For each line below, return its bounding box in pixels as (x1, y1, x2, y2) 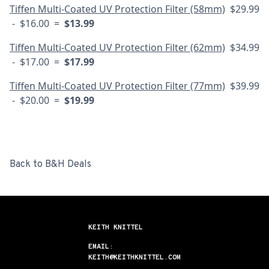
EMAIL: (88, 242, 113, 252)
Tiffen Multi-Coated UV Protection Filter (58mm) (10, 2, 225, 16)
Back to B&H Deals (10, 159, 91, 171)
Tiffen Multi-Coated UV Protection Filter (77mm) (10, 79, 225, 92)
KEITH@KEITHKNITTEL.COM (88, 253, 181, 262)
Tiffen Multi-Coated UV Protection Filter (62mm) (10, 41, 225, 54)
